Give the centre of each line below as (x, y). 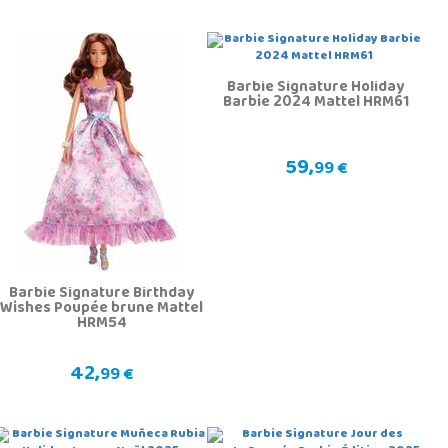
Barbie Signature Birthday (102, 294)
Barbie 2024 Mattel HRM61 (315, 103)
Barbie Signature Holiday (316, 88)
